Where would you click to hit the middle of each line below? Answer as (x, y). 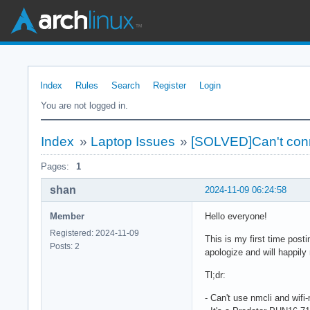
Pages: (55, 166)
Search (126, 85)
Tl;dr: (215, 275)
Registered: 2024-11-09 (94, 233)
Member (67, 216)
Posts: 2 (65, 246)
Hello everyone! (236, 216)
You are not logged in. (84, 106)
